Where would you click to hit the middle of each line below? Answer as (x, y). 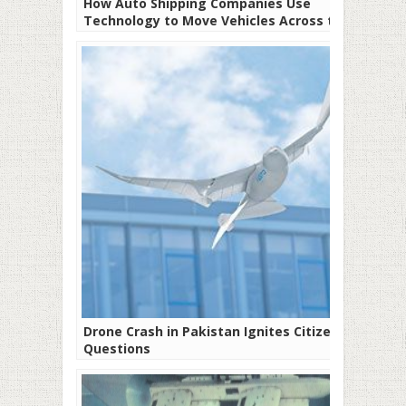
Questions (117, 348)
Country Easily (130, 37)
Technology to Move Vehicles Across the (217, 20)
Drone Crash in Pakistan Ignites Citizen (211, 331)
